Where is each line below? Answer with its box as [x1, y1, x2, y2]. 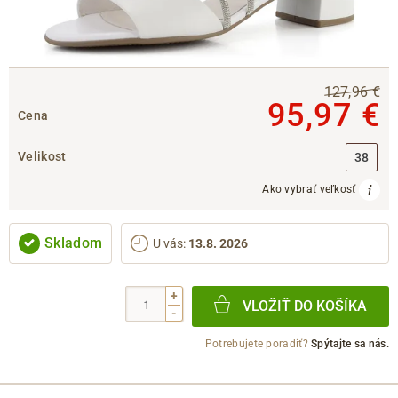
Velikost [18, 148, 67, 163]
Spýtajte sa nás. [311, 337, 389, 350]
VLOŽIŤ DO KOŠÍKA [243, 298, 367, 315]
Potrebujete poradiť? [204, 337, 312, 350]
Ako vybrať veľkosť [262, 183, 359, 196]
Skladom [44, 234, 103, 251]
